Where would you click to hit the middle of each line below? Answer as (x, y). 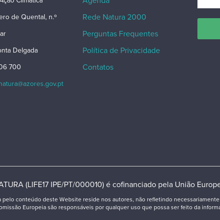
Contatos (98, 68)
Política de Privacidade (121, 51)
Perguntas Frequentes (120, 34)
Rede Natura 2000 (114, 17)
